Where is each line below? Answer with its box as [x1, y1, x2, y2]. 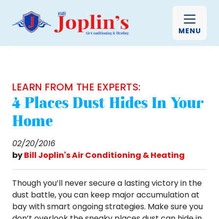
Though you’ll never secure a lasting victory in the [12, 177, 202, 189]
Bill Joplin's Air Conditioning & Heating [24, 150, 185, 161]
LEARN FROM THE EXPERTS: [12, 80, 141, 94]
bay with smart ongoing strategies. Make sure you [12, 201, 203, 212]
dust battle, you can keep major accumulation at [12, 189, 199, 200]
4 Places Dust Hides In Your [12, 93, 203, 112]
